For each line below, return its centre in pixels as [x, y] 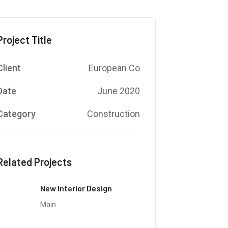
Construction [113, 114]
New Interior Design [76, 188]
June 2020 [118, 91]
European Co [114, 68]
